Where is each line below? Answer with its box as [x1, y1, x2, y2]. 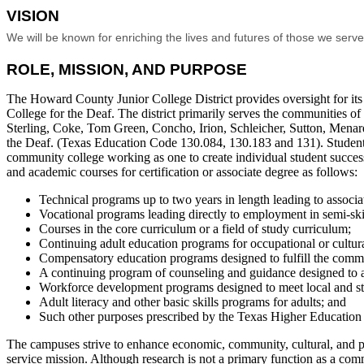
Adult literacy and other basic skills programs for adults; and [39, 294, 346, 309]
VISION [6, 6, 59, 24]
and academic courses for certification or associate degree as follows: [6, 164, 357, 179]
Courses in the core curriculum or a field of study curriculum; [39, 221, 351, 236]
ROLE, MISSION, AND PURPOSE [6, 60, 247, 78]
